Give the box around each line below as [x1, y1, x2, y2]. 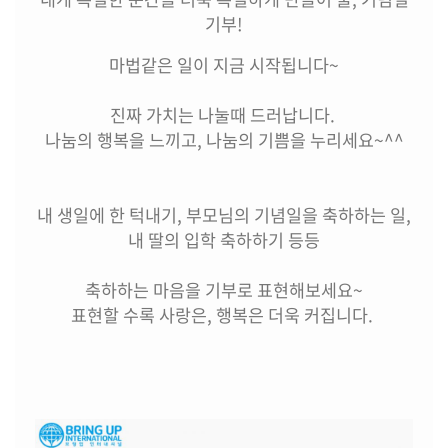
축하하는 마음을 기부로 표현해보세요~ [85, 277, 363, 304]
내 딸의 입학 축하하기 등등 [128, 227, 320, 254]
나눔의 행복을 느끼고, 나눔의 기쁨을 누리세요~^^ [44, 127, 404, 154]
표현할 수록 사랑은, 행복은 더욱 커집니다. [71, 302, 377, 329]
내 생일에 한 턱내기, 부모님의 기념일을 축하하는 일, [37, 202, 411, 229]
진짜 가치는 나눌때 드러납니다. [109, 102, 339, 129]
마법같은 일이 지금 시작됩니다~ [109, 52, 339, 79]
